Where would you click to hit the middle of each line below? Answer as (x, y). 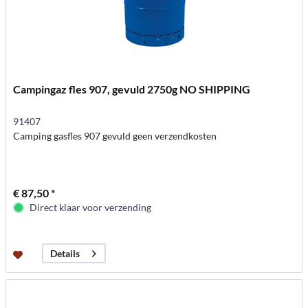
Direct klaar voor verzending (91, 207)
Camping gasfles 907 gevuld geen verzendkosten (115, 136)
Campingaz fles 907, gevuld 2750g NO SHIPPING (132, 89)
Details (65, 254)
